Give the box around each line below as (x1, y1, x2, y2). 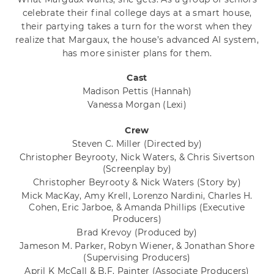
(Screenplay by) (102, 163, 172, 175)
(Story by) (197, 177, 241, 188)
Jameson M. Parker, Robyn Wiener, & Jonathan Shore (20, 240, 254, 252)
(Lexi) (163, 99, 187, 111)
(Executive (199, 202, 245, 213)
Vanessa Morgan (87, 99, 163, 111)
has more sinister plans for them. (62, 48, 212, 59)
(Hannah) (150, 86, 192, 97)
